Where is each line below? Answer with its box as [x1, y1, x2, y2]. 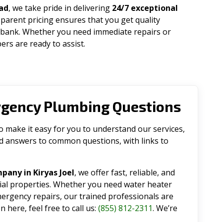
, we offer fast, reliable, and [74, 167, 175, 178]
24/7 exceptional [112, 2, 178, 13]
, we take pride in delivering [8, 2, 112, 13]
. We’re [153, 203, 177, 214]
